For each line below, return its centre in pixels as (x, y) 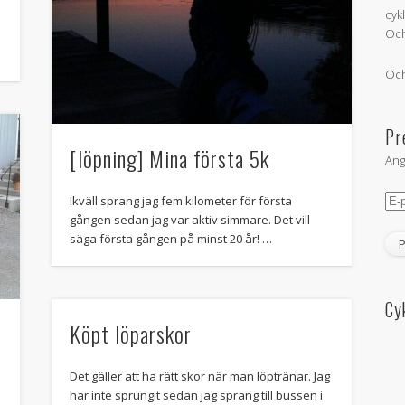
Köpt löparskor (130, 334)
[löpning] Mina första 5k (169, 159)
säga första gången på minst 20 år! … (170, 239)
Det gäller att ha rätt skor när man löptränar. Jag (199, 377)
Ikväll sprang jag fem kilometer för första (180, 201)
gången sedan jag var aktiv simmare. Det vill (189, 220)
